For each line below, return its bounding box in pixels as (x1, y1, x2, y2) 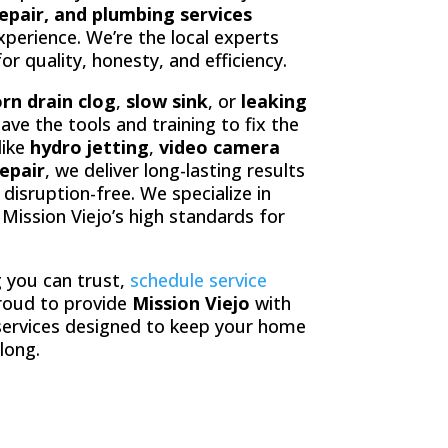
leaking (241, 88, 308, 113)
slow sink (126, 88, 209, 113)
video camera (159, 134, 281, 159)
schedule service (130, 267, 268, 292)
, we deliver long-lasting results (45, 157, 306, 182)
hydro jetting (30, 134, 150, 159)
